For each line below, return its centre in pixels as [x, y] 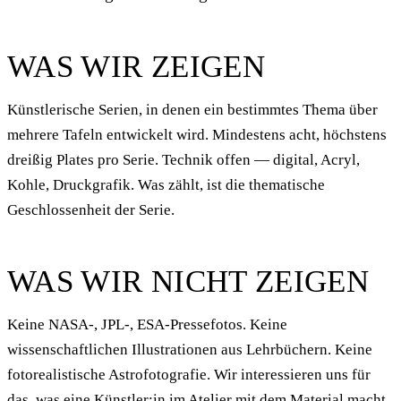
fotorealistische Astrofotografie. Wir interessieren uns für [189, 374]
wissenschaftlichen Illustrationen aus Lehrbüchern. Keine [190, 349]
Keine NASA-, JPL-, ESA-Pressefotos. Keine [147, 324]
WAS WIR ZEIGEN [136, 66]
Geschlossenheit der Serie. [91, 209]
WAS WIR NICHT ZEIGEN [188, 281]
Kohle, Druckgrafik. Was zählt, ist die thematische [166, 184]
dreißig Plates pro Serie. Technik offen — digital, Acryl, [183, 159]
